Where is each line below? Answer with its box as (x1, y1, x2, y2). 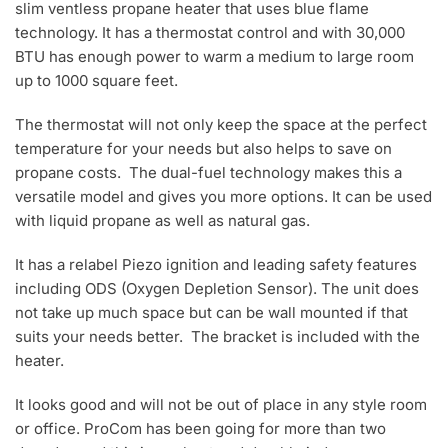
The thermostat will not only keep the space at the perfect (15, 114, 427, 134)
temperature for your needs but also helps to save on (15, 138, 392, 158)
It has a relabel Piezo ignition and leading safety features (15, 254, 417, 274)
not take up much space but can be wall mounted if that (15, 302, 408, 322)
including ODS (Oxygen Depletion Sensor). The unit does (15, 278, 419, 298)
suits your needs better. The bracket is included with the (15, 326, 420, 346)
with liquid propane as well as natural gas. (15, 210, 314, 230)
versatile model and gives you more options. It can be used (15, 186, 432, 206)
